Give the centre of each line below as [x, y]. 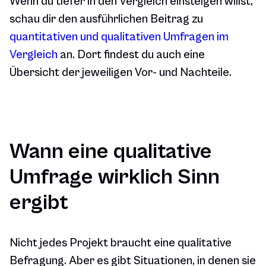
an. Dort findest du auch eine [131, 55]
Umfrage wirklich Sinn [115, 177]
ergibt [39, 203]
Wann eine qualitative [111, 152]
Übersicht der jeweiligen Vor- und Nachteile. [121, 73]
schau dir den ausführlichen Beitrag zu [106, 20]
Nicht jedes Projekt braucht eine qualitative [121, 243]
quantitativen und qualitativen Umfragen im [119, 37]
